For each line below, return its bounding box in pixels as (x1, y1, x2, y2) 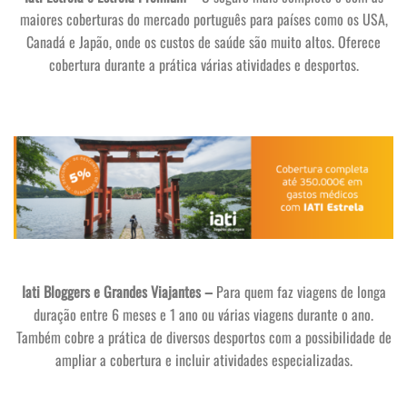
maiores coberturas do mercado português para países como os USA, (19, 7, 388, 30)
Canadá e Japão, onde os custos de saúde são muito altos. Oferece (26, 30, 381, 53)
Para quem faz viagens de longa (212, 281, 386, 303)
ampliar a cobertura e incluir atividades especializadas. (55, 349, 352, 372)
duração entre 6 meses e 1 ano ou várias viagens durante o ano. (34, 303, 373, 326)
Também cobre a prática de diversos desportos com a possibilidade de (15, 326, 392, 349)
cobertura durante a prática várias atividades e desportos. (48, 53, 359, 75)
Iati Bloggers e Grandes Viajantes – (21, 281, 213, 303)
